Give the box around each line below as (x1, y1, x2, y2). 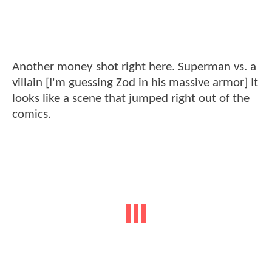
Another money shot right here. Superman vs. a (12, 60, 256, 73)
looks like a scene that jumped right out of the (12, 92, 250, 105)
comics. (12, 107, 51, 121)
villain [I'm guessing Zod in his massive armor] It (12, 76, 258, 89)
